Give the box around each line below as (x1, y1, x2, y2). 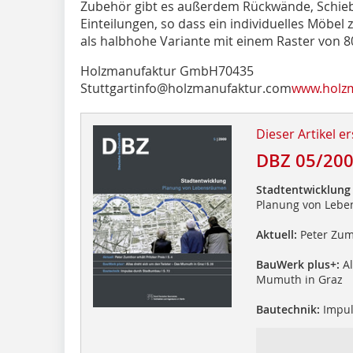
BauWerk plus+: (255, 256, 340, 272)
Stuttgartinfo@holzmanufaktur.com (80, 79, 292, 97)
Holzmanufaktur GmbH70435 (80, 61, 254, 80)
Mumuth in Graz (255, 271, 343, 287)
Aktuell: (255, 226, 297, 242)
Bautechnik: (255, 301, 320, 317)
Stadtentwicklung (255, 181, 351, 197)
